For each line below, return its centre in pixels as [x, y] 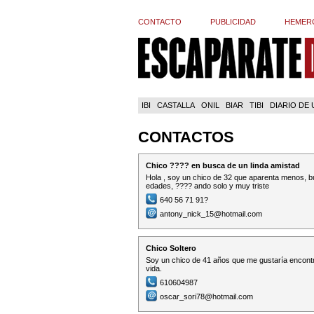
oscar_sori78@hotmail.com [206, 296]
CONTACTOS [186, 137]
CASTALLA [176, 105]
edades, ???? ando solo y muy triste [207, 186]
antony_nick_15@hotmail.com [211, 214]
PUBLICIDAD [233, 22]
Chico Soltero [171, 248]
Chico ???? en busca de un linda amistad [223, 165]
